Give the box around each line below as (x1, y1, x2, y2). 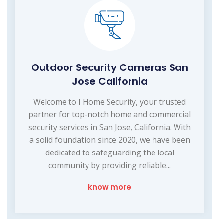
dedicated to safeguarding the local (45, 147, 174, 158)
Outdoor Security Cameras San (31, 60, 188, 74)
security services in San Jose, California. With (28, 121, 191, 132)
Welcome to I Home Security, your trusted (33, 96, 186, 107)
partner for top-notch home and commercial (28, 109, 191, 120)
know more (88, 181, 131, 192)
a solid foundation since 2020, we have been (29, 134, 190, 145)
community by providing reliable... (48, 159, 171, 171)
